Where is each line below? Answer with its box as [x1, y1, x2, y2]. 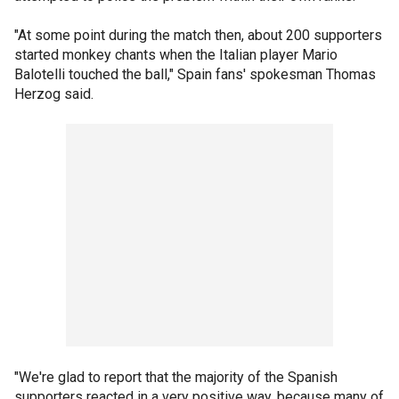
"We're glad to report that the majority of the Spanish [14, 369, 338, 386]
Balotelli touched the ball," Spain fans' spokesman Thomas [14, 66, 376, 83]
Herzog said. [14, 85, 94, 102]
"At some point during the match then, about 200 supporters [14, 27, 382, 44]
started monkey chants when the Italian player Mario [14, 46, 338, 63]
